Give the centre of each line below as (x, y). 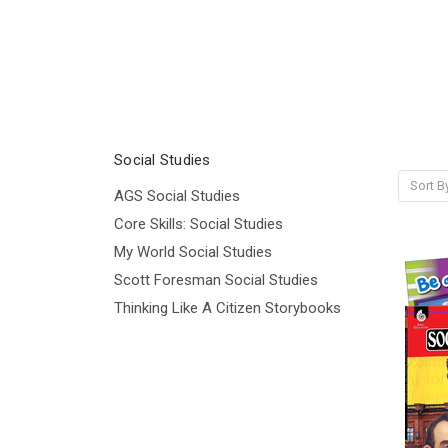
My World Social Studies (193, 251)
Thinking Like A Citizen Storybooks (227, 307)
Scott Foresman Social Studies (216, 279)
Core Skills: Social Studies (198, 223)
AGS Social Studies (177, 195)
